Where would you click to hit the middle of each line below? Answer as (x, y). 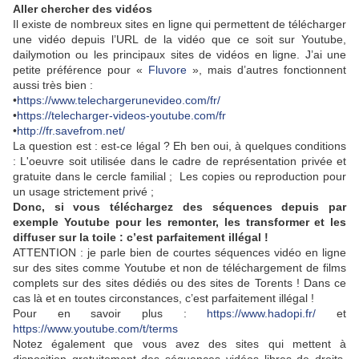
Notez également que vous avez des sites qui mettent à (179, 344)
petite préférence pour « (81, 70)
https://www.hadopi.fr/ (262, 314)
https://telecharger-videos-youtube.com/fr (121, 116)
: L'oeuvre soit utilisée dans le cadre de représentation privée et (179, 161)
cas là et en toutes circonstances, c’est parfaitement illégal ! (163, 298)
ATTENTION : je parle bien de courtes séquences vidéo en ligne (179, 253)
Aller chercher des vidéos (83, 9)
